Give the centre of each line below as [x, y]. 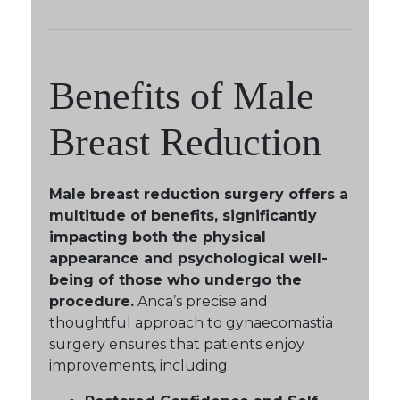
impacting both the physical [158, 237]
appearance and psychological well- [188, 258]
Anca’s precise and [201, 301]
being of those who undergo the [175, 279]
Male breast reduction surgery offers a [199, 194]
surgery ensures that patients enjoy [177, 344]
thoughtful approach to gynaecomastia [191, 322]
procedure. [92, 301]
